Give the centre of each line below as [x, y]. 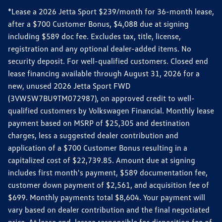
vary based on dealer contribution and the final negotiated [109, 209]
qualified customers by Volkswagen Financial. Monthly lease [111, 110]
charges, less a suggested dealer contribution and [93, 135]
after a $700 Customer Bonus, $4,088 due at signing [98, 24]
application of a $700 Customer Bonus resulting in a [98, 147]
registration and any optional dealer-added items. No [100, 48]
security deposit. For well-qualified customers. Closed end [108, 61]
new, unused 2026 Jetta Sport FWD [69, 85]
